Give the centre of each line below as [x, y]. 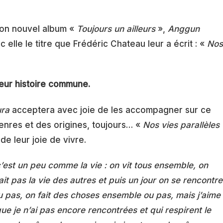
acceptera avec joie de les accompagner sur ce [110, 110]
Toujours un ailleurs [116, 29]
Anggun [184, 29]
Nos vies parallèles [181, 125]
